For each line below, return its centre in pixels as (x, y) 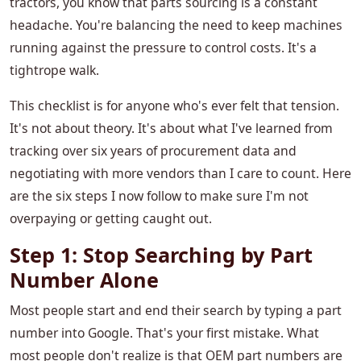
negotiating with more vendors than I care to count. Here (180, 174)
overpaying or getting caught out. (111, 219)
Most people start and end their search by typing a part (176, 311)
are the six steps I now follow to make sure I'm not (159, 196)
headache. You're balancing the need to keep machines (176, 25)
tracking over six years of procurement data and (153, 151)
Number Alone (84, 280)
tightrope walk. (54, 71)
